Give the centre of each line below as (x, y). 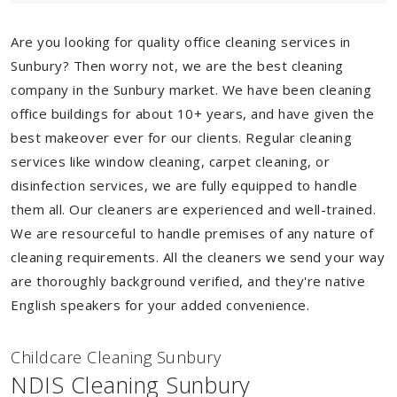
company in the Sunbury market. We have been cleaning (191, 90)
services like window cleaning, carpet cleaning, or (170, 161)
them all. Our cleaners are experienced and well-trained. (193, 209)
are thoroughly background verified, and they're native (188, 281)
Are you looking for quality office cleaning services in (181, 42)
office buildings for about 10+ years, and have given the (192, 113)
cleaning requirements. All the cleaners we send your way (198, 257)
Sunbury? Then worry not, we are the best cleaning (177, 66)
